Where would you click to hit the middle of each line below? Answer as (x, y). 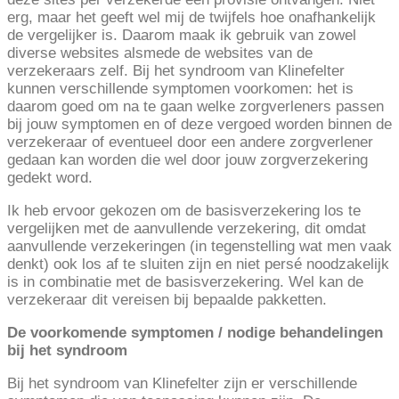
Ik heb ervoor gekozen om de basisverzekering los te (184, 211)
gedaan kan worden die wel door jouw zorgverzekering (187, 160)
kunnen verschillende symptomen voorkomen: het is (180, 89)
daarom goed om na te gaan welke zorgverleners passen (195, 107)
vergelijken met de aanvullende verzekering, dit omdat (187, 229)
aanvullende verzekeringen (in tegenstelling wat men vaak (199, 247)
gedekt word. (50, 178)
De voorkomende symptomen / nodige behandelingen (195, 333)
